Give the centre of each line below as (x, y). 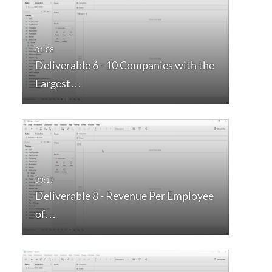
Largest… (58, 83)
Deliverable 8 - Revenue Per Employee (124, 196)
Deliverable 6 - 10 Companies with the (124, 65)
